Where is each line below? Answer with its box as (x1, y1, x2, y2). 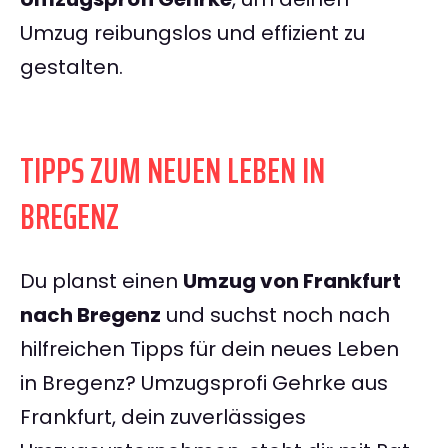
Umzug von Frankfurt (183, 267, 401, 296)
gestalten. (20, 53, 123, 82)
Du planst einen (20, 267, 183, 296)
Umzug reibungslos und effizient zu (20, 19, 365, 48)
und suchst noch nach (161, 301, 390, 330)
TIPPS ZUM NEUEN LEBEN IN (20, 142, 325, 200)
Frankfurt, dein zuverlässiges (20, 403, 306, 432)
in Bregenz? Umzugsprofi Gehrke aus (20, 369, 388, 398)
